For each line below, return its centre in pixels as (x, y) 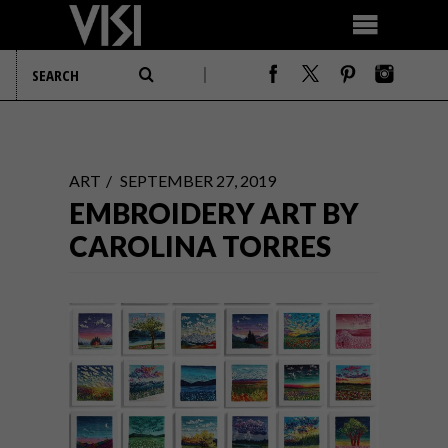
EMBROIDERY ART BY (214, 213)
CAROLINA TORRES (200, 246)
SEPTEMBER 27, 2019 (198, 180)
